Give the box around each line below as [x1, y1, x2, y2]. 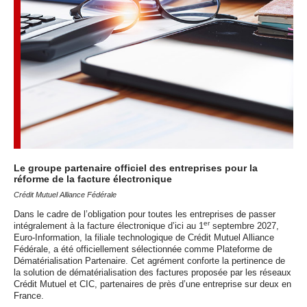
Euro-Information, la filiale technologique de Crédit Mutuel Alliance [14, 232, 274, 243]
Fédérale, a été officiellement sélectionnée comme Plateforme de [14, 244, 272, 255]
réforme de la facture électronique [14, 173, 172, 184]
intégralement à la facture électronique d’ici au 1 [14, 221, 204, 232]
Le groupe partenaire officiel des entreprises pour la [14, 162, 258, 173]
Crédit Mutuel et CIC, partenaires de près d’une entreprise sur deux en [14, 279, 291, 290]
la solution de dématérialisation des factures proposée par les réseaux [14, 267, 291, 278]
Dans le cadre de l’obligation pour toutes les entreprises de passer [14, 209, 275, 219]
